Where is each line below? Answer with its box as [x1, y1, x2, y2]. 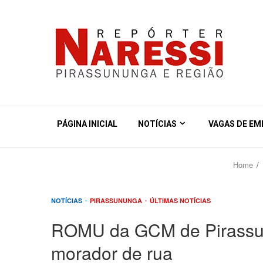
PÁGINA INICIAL [57, 119, 117, 129]
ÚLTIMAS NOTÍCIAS [150, 196, 211, 205]
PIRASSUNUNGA [90, 196, 144, 205]
